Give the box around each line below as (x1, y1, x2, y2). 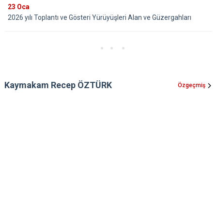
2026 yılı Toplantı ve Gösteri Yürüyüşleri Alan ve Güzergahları (8, 14, 191, 22)
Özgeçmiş (178, 82, 205, 89)
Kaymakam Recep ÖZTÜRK (4, 80, 112, 91)
